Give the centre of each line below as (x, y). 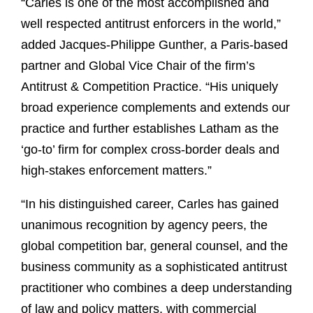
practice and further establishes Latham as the (150, 129)
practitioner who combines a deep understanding (156, 288)
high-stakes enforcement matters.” (116, 171)
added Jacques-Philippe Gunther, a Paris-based (154, 45)
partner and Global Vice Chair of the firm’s (138, 66)
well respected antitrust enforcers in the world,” (151, 24)
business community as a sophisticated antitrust (154, 267)
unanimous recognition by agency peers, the (144, 225)
